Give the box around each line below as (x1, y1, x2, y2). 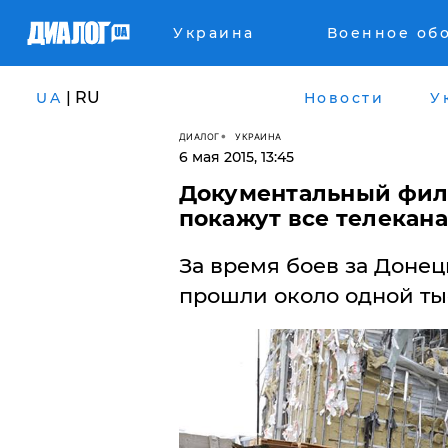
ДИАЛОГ (178, 130, 220, 142)
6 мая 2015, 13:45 (178, 148, 294, 166)
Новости (303, 88, 384, 107)
